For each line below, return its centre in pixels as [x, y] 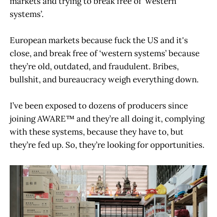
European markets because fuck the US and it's [99, 40]
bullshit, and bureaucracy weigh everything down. [105, 80]
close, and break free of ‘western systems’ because [105, 54]
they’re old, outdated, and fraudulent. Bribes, [94, 67]
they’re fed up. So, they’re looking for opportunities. [108, 145]
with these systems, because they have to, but [97, 132]
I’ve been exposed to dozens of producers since [99, 106]
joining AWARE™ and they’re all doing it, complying [107, 119]
